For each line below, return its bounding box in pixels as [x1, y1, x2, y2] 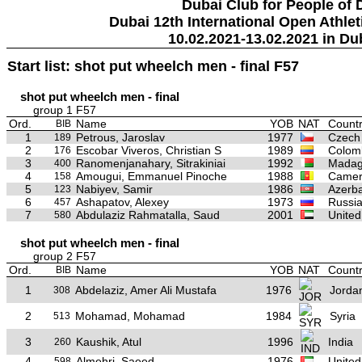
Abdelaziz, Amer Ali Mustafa [75, 283, 217, 297]
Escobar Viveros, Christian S [76, 143, 221, 157]
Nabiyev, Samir [76, 182, 153, 196]
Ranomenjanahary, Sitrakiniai [76, 156, 225, 170]
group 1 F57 [33, 103, 96, 116]
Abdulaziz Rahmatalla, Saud [76, 208, 220, 221]
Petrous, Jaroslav [76, 130, 165, 144]
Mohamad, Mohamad [75, 309, 185, 322]
